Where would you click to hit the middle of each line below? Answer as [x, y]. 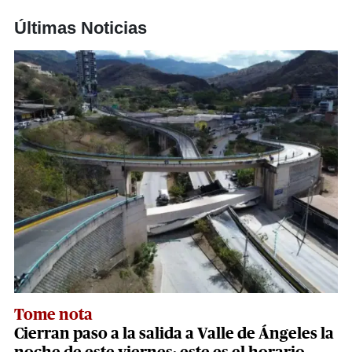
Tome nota [53, 315]
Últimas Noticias [81, 27]
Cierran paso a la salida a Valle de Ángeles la [174, 334]
